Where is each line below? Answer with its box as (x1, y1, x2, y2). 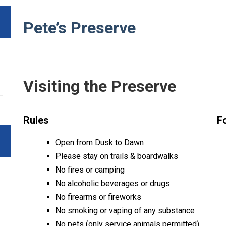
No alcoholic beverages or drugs (55, 179, 170, 188)
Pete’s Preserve (23, 18, 136, 37)
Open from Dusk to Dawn (55, 138, 144, 147)
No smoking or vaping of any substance (55, 206, 195, 215)
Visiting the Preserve (23, 77, 176, 96)
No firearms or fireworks (55, 192, 141, 202)
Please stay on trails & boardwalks (55, 151, 178, 161)
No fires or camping (55, 165, 125, 175)
